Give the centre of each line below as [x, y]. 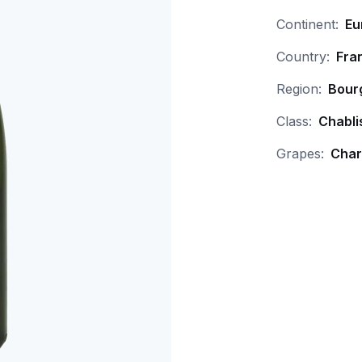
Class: [294, 121]
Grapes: [300, 154]
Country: [303, 57]
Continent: [307, 24]
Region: [299, 89]
